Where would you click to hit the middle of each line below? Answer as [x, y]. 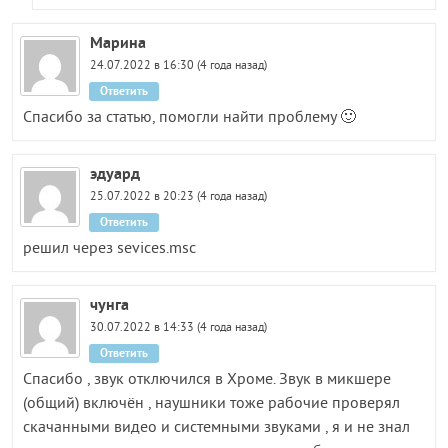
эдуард [115, 173]
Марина [118, 42]
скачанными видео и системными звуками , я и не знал [216, 427]
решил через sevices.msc [109, 248]
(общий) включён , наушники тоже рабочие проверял [211, 403]
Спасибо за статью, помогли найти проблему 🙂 [189, 117]
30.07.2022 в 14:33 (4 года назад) [179, 328]
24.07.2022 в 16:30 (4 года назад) [179, 66]
